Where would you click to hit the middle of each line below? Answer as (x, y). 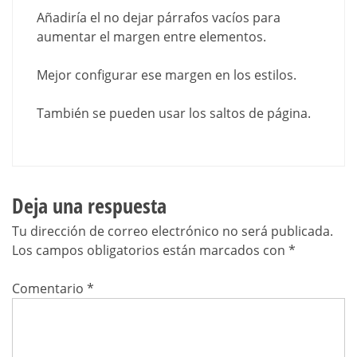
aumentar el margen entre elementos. (151, 37)
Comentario (49, 289)
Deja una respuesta (89, 206)
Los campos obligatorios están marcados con (150, 251)
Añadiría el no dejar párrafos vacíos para (159, 18)
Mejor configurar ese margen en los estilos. (167, 75)
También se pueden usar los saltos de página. (174, 114)
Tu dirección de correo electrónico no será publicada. (173, 231)
